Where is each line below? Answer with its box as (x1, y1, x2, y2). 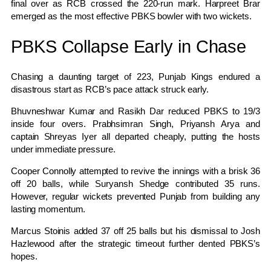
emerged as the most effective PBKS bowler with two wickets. (11, 11, 252, 22)
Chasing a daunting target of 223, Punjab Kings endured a (11, 71, 260, 82)
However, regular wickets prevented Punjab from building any (11, 191, 260, 202)
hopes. (11, 251, 38, 262)
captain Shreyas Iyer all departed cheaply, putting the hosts (11, 131, 260, 142)
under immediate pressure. (11, 144, 116, 155)
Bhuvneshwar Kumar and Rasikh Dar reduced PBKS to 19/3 (11, 106, 260, 117)
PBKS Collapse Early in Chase (11, 36, 247, 56)
